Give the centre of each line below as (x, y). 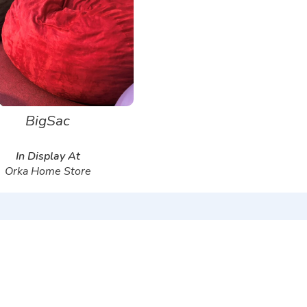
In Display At (48, 156)
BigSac (48, 120)
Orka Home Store (48, 171)
